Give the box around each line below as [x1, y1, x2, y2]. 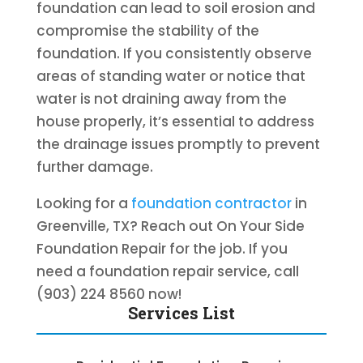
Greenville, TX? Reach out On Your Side [36, 216, 305, 236]
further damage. [36, 157, 153, 177]
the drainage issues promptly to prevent [36, 135, 320, 154]
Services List [127, 302, 235, 324]
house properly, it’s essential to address [36, 112, 314, 131]
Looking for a [36, 194, 131, 213]
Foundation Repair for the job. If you [36, 239, 288, 258]
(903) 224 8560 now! [36, 284, 181, 304]
